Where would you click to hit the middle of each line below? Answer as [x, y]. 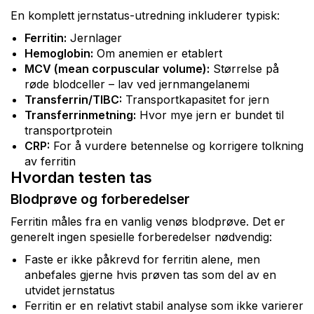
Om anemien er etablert [158, 53]
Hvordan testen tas [81, 177]
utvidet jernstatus [70, 290]
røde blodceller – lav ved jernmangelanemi [137, 84]
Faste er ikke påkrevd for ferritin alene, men [142, 259]
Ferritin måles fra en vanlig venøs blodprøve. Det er [148, 221]
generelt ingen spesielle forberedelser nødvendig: [141, 237]
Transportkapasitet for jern [196, 99]
